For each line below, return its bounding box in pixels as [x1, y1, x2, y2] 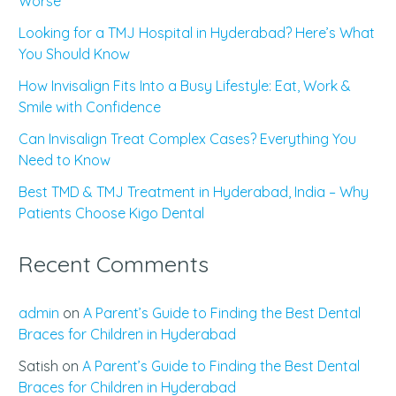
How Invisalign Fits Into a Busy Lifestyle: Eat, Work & [19, 76, 351, 95]
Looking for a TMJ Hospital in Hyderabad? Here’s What [19, 23, 375, 42]
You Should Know [19, 44, 130, 63]
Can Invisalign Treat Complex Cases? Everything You [19, 129, 356, 148]
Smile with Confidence [19, 97, 161, 116]
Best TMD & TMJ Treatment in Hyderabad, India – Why [19, 182, 369, 201]
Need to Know [19, 150, 110, 169]
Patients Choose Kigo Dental [19, 203, 204, 222]
